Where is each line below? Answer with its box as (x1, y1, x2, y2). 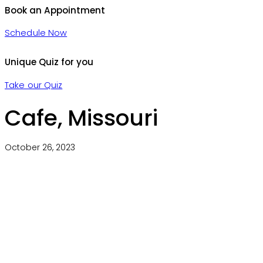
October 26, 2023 (5, 141, 75, 153)
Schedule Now (5, 27, 68, 39)
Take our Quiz (5, 79, 63, 91)
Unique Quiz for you (5, 55, 93, 68)
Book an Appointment (5, 4, 105, 16)
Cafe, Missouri (5, 102, 158, 133)
